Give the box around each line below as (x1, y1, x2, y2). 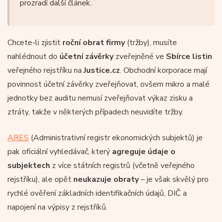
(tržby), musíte (125, 37, 177, 48)
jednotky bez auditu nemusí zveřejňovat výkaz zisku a (7, 92, 193, 104)
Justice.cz (84, 64, 120, 76)
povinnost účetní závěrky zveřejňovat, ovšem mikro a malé (7, 78, 210, 90)
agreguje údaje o (112, 146, 175, 157)
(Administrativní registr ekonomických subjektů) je (29, 132, 203, 143)
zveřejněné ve (113, 51, 166, 62)
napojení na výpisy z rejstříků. (7, 201, 108, 213)
